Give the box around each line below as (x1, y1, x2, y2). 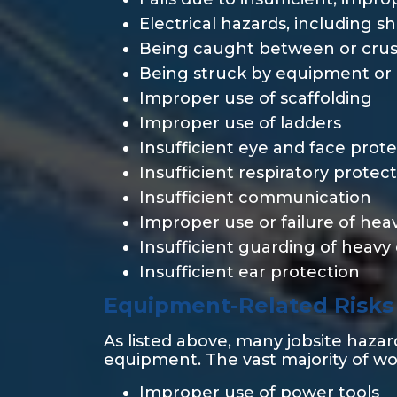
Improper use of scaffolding (139, 89, 372, 108)
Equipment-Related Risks (104, 292, 393, 318)
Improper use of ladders (139, 113, 341, 133)
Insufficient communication (139, 188, 371, 207)
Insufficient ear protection (139, 262, 360, 282)
